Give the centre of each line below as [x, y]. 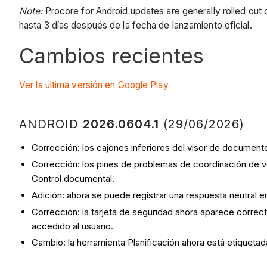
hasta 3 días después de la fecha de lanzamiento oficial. [138, 26]
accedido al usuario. [72, 226]
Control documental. [73, 179]
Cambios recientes [111, 55]
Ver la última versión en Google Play [94, 85]
